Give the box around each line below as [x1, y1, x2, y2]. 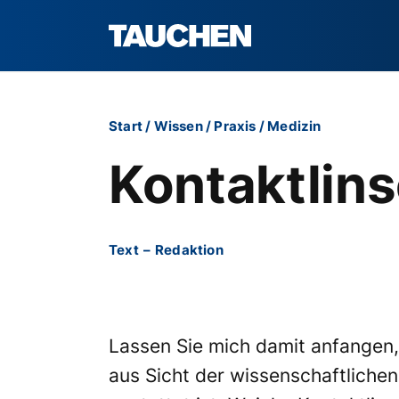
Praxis [214, 118, 256, 134]
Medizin [267, 118, 322, 134]
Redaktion [155, 241, 224, 258]
